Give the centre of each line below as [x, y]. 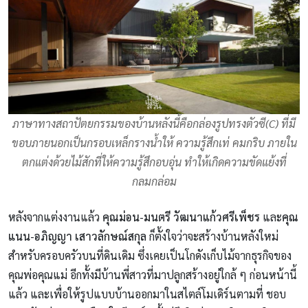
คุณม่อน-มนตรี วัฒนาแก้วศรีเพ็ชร [183, 217]
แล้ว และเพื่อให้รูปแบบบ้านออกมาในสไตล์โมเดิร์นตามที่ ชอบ [147, 294]
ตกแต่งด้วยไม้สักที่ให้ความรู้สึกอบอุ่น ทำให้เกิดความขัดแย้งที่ [154, 162]
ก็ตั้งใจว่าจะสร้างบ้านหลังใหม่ [212, 236]
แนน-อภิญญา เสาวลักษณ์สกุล [77, 236]
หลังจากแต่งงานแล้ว [55, 217]
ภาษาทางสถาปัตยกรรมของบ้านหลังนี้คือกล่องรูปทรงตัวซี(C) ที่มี [154, 124]
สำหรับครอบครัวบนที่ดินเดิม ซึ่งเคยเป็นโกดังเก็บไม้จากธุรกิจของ [150, 256]
